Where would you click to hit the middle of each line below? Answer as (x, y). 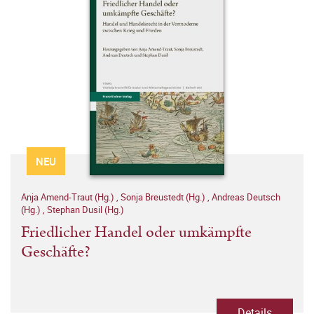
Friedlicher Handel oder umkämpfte (136, 233)
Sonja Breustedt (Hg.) (164, 197)
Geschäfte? (56, 252)
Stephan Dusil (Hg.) (86, 210)
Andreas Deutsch (246, 197)
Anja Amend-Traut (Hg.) (69, 197)
